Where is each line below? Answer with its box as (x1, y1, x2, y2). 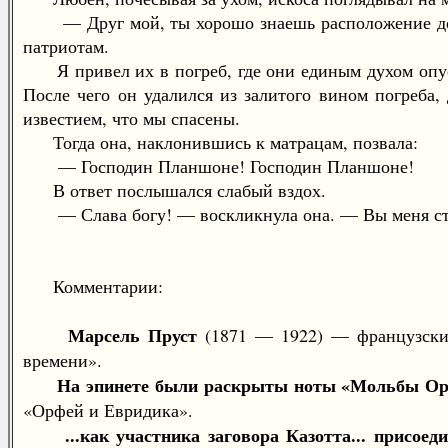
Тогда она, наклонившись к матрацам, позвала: (23, 130, 418, 154)
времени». (23, 348, 102, 372)
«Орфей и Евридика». (23, 398, 193, 422)
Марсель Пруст (68, 322, 198, 348)
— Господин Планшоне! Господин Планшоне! (23, 154, 414, 178)
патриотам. (23, 34, 109, 58)
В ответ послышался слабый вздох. (23, 178, 326, 202)
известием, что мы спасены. (23, 106, 240, 130)
